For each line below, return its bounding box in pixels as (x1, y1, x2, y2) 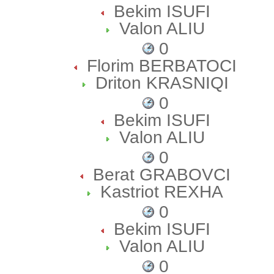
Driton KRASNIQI (95, 73, 229, 92)
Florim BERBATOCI (87, 56, 237, 75)
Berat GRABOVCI (93, 165, 231, 184)
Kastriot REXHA (100, 182, 223, 201)
